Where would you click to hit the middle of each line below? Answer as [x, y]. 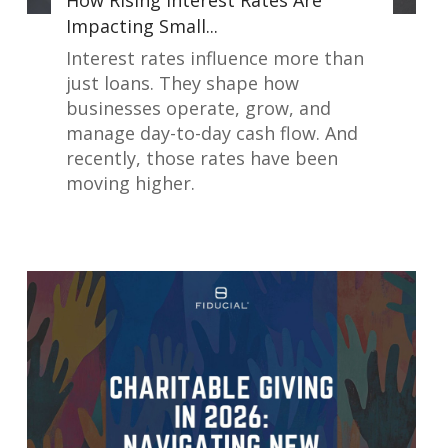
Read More [300, 228]
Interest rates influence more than [214, 58]
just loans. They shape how [182, 83]
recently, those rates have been [201, 158]
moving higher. [130, 183]
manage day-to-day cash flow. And [211, 133]
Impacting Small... [141, 26]
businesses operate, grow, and [198, 108]
